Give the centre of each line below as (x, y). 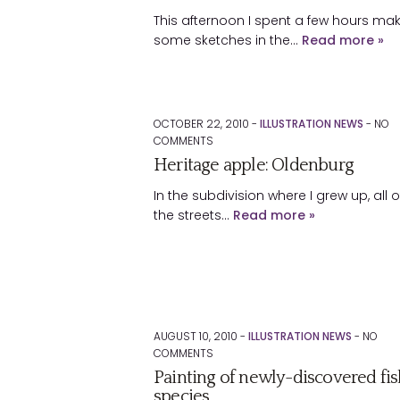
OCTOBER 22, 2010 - (207, 124)
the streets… (193, 215)
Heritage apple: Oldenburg (254, 165)
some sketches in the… (228, 40)
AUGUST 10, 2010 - (201, 336)
